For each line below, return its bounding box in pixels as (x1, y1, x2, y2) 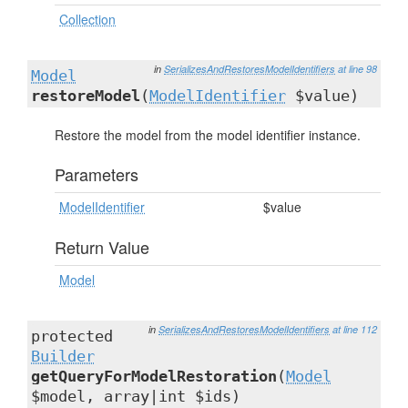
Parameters (55, 162, 138, 186)
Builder (31, 347, 95, 365)
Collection (59, 10, 116, 28)
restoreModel (31, 87, 140, 105)
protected (31, 327, 113, 345)
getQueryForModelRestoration (31, 367, 277, 385)
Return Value (55, 235, 149, 259)
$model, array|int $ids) (31, 387, 240, 405)
